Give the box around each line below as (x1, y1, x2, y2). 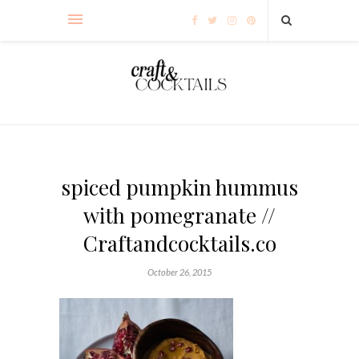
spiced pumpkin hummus (61, 172, 298, 201)
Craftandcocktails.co (83, 228, 276, 257)
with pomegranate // (83, 200, 276, 229)
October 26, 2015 (147, 266, 212, 277)
